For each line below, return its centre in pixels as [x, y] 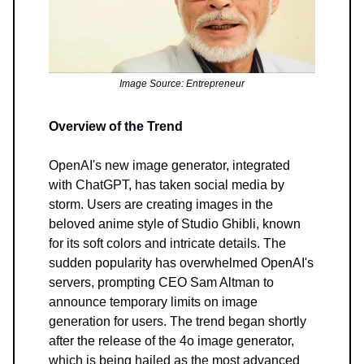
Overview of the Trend [116, 127]
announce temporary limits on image [153, 302]
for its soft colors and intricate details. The [167, 244]
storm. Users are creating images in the [161, 205]
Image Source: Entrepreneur [182, 84]
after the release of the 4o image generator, [171, 341]
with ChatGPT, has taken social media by [167, 185]
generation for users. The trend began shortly [178, 322]
